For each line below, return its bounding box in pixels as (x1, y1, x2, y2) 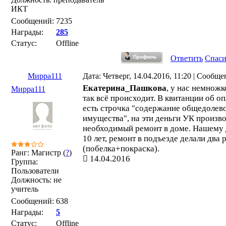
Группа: (11, 157, 38, 166)
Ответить (171, 54, 203, 63)
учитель (11, 185, 38, 193)
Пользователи (11, 166, 59, 175)
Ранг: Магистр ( (11, 148, 66, 157)
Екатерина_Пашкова (83, 83, 166, 93)
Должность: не (11, 176, 62, 184)
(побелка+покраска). (83, 144, 159, 153)
